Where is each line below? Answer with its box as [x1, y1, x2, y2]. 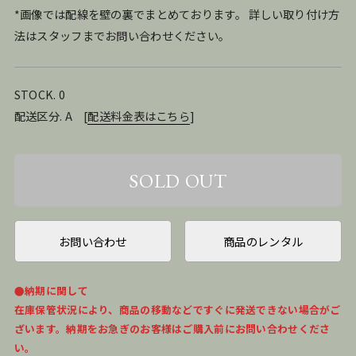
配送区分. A [14, 106, 84, 124]
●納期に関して [14, 282, 88, 298]
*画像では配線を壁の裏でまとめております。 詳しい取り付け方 [14, 6, 340, 23]
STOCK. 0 [14, 85, 66, 103]
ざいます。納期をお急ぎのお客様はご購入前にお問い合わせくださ [14, 320, 331, 336]
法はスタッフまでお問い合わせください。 [14, 27, 230, 44]
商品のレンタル [223, 232, 304, 250]
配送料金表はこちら [87, 106, 191, 124]
